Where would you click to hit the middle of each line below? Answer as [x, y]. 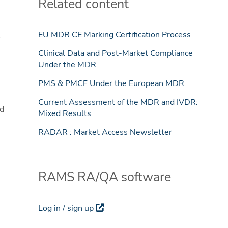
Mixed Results [64, 114]
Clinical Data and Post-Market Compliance [115, 54]
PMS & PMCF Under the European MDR [111, 84]
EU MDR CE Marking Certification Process [114, 35]
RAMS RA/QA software [104, 177]
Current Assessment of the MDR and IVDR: [118, 103]
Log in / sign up [66, 208]
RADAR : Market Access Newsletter [105, 133]
